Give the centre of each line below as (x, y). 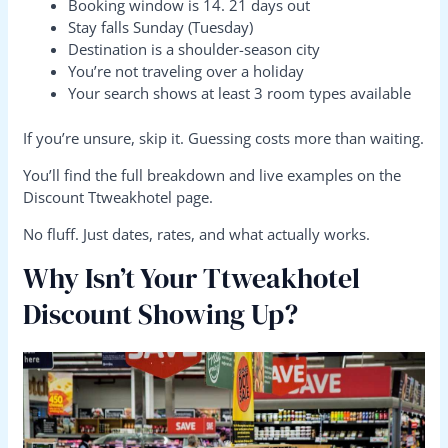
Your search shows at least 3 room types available (240, 93)
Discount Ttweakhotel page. (118, 196)
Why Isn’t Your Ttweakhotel (192, 277)
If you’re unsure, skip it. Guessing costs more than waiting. (224, 137)
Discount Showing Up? (161, 313)
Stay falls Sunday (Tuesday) (161, 27)
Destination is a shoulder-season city (194, 49)
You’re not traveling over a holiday (186, 71)
